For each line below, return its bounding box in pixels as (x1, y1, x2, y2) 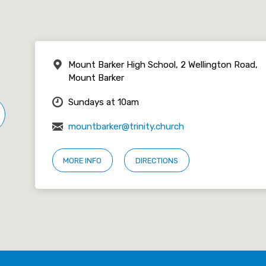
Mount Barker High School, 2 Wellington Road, (68, 59, 258, 70)
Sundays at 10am (68, 96, 139, 107)
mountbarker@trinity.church (68, 121, 184, 132)
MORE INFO (63, 156, 102, 166)
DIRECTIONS (135, 156, 178, 166)
